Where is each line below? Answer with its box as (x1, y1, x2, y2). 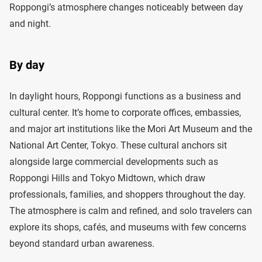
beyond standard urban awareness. (9, 238, 154, 250)
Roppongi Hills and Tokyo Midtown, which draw (9, 173, 205, 184)
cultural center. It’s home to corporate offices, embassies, (9, 107, 241, 119)
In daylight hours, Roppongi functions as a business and (9, 91, 241, 102)
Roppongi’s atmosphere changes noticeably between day (9, 2, 243, 13)
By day (9, 58, 44, 73)
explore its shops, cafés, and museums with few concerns (9, 222, 246, 233)
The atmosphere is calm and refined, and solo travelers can (9, 205, 252, 217)
